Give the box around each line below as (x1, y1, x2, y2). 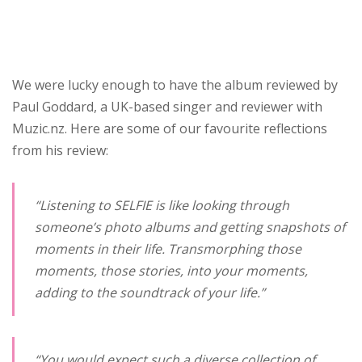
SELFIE (114, 196, 152, 214)
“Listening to (35, 196, 114, 214)
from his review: (12, 141, 108, 159)
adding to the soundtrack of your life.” (35, 284, 265, 301)
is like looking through (152, 196, 289, 214)
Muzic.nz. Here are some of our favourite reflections (12, 120, 327, 137)
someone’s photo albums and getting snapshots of (35, 218, 345, 236)
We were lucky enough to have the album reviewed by (12, 76, 338, 94)
